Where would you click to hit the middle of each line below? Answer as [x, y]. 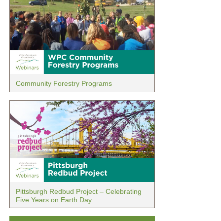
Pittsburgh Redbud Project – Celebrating [78, 191]
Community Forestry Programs [64, 84]
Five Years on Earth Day [54, 200]
